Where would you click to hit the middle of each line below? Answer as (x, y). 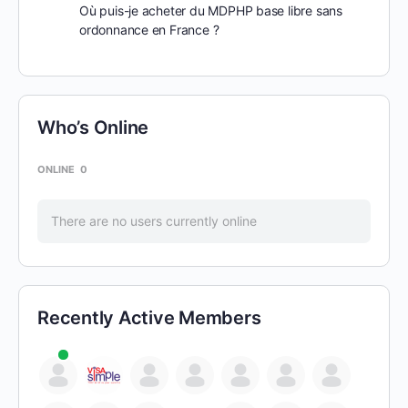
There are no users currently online (154, 221)
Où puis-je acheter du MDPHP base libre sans (211, 10)
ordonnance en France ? (149, 30)
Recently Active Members (149, 318)
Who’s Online (93, 127)
